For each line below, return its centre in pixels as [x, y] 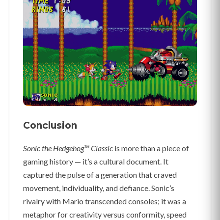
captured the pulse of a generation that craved [100, 175]
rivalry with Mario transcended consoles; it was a [105, 201]
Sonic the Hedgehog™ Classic [68, 148]
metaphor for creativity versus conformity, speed [105, 214]
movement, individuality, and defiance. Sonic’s [99, 188]
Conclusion [50, 125]
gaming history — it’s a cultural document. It [96, 161]
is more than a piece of [151, 148]
